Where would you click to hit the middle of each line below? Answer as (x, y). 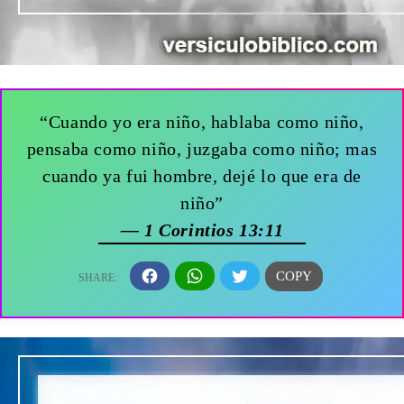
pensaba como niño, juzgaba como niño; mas (202, 148)
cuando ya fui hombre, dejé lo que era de (202, 175)
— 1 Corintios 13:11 (202, 230)
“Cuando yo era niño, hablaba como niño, (202, 121)
